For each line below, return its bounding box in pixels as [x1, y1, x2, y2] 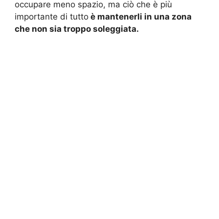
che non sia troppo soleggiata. [15, 23, 139, 34]
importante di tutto [15, 11, 88, 22]
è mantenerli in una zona [88, 11, 192, 22]
